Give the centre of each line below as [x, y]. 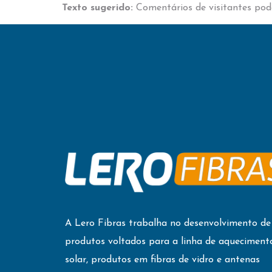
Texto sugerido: [99, 8]
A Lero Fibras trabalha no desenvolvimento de [168, 224]
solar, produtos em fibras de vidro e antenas [162, 260]
